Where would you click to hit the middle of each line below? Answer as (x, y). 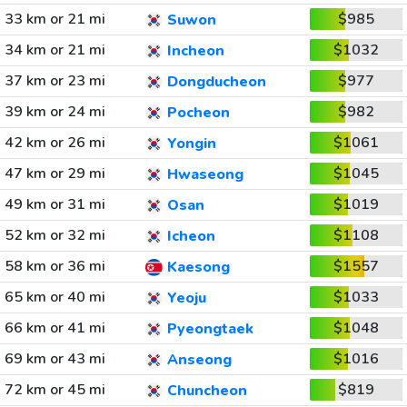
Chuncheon (207, 391)
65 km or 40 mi (55, 297)
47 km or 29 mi (55, 174)
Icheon (191, 237)
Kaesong (198, 268)
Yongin (191, 144)
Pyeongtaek (210, 329)
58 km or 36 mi (55, 266)
